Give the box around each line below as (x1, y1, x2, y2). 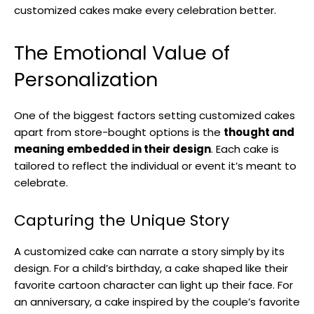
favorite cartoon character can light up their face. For (14, 277, 293, 292)
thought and (224, 124, 294, 139)
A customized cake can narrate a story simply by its (14, 243, 285, 259)
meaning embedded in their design (14, 141, 211, 156)
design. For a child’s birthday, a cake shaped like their (14, 260, 288, 275)
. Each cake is (211, 141, 279, 156)
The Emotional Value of (14, 39, 230, 66)
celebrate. (14, 175, 68, 190)
